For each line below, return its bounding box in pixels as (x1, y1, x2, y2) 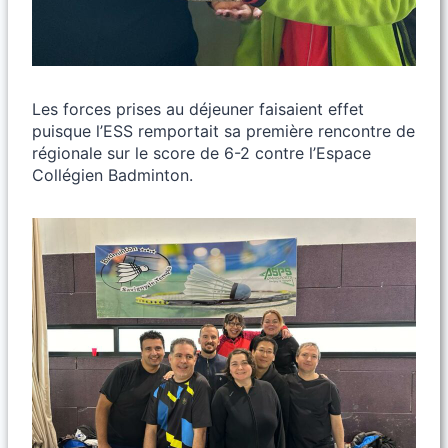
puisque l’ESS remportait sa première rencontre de (32, 121, 415, 142)
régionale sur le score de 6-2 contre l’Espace (32, 143, 371, 164)
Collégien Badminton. (32, 165, 193, 186)
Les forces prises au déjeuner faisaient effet (32, 99, 364, 120)
